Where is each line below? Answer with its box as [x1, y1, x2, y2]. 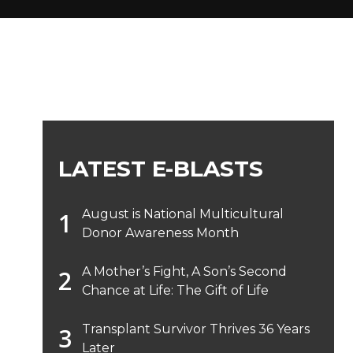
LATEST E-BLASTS [58, 154, 263, 182]
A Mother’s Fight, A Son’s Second [82, 263, 287, 279]
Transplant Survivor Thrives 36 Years [82, 321, 310, 336]
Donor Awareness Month [82, 225, 239, 240]
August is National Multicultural [82, 206, 284, 221]
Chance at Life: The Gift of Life [82, 282, 269, 298]
